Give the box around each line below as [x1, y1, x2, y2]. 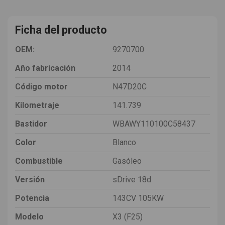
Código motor [15, 81, 68, 91]
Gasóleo [113, 156, 142, 166]
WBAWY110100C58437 [113, 119, 195, 129]
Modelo [15, 211, 44, 221]
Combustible [15, 156, 63, 166]
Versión [15, 174, 45, 184]
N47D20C [113, 81, 147, 91]
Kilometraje [15, 100, 59, 110]
